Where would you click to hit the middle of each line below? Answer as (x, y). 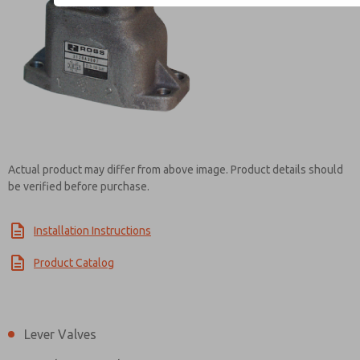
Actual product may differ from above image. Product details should (176, 170)
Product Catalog (74, 262)
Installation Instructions (92, 230)
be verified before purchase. (79, 186)
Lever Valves (60, 334)
